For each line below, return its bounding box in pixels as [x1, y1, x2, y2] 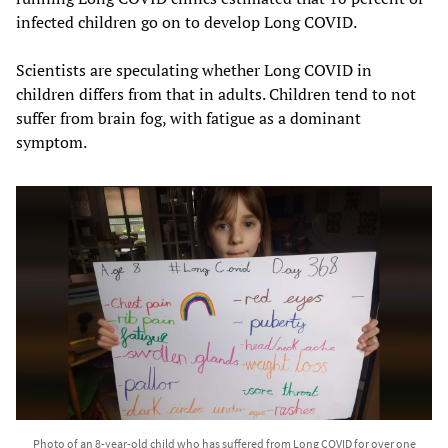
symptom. [16, 130, 87, 153]
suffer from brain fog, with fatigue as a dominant [16, 106, 361, 129]
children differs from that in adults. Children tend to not [16, 82, 416, 105]
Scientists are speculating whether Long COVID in [16, 58, 372, 81]
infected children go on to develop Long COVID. [16, 10, 357, 33]
